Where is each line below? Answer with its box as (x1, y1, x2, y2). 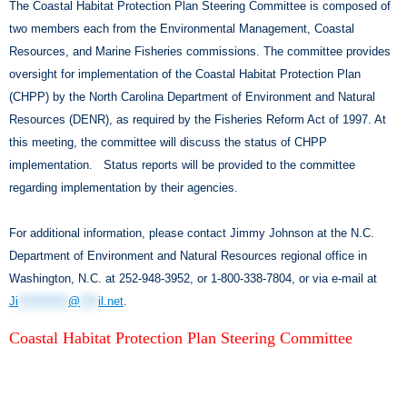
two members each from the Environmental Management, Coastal (9, 21, 354, 35)
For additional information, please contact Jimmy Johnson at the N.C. (9, 225, 374, 240)
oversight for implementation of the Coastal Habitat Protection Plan (9, 66, 361, 81)
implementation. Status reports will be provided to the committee (9, 157, 355, 172)
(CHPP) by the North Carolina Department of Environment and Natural (9, 89, 375, 104)
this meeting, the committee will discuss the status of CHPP (9, 134, 327, 149)
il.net (98, 293, 124, 308)
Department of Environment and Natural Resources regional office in (9, 248, 367, 263)
